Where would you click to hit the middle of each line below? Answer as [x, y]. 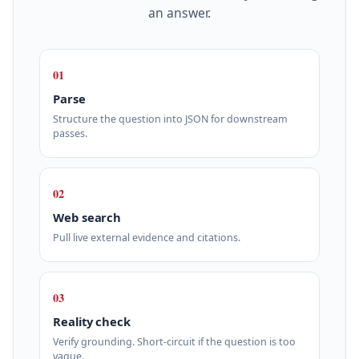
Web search [87, 217]
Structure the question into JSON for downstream [170, 119]
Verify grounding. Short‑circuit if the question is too [174, 342]
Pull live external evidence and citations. [147, 238]
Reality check [92, 321]
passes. [70, 134]
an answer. [179, 13]
